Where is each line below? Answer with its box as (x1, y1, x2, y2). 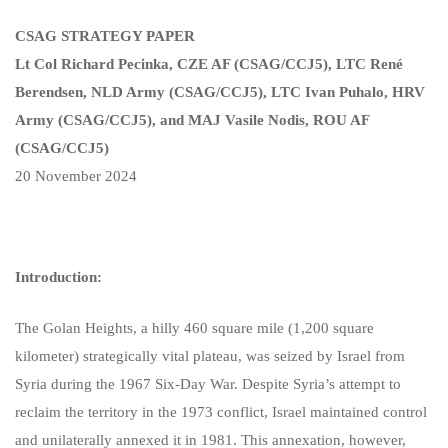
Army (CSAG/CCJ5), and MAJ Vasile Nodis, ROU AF (15, 112, 369, 128)
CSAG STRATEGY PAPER (15, 28, 195, 44)
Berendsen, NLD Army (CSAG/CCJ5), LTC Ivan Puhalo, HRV (15, 84, 425, 100)
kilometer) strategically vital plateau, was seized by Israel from (15, 347, 405, 364)
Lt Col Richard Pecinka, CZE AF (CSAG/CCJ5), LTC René (15, 56, 403, 72)
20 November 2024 (15, 168, 137, 184)
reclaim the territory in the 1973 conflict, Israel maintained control (15, 403, 427, 420)
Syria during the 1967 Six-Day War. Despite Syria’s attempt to (15, 375, 401, 392)
